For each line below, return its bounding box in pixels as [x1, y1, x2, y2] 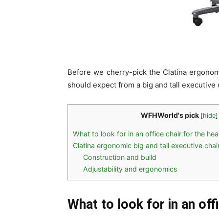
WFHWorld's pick [141, 111, 199, 119]
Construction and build [83, 153, 157, 162]
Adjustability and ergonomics [83, 165, 177, 174]
